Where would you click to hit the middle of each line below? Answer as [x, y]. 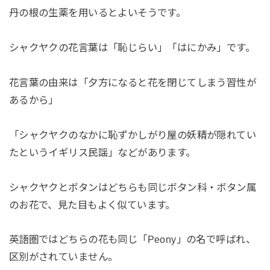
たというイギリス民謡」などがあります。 [102, 152]
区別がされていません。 [63, 257]
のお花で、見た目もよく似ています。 [92, 205]
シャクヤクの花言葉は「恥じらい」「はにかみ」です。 [132, 48]
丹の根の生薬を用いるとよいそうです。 [97, 13]
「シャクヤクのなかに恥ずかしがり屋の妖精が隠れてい [133, 135]
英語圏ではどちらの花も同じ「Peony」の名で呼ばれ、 [132, 240]
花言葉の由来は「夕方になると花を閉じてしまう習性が [133, 82]
